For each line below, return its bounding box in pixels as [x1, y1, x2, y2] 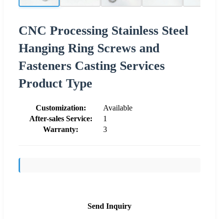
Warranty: [43, 125, 78, 133]
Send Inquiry [88, 201, 131, 210]
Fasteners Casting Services [19, 58, 165, 73]
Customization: [35, 103, 86, 112]
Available [103, 103, 132, 112]
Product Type [19, 76, 92, 90]
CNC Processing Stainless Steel [19, 23, 188, 38]
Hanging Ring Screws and [19, 41, 159, 55]
